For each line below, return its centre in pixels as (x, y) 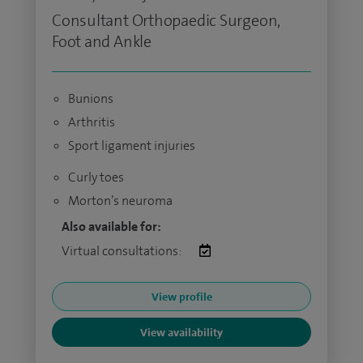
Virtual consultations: (122, 251)
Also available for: (111, 226)
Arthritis (92, 122)
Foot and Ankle (102, 41)
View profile (181, 297)
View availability (181, 332)
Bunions (91, 98)
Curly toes (96, 177)
